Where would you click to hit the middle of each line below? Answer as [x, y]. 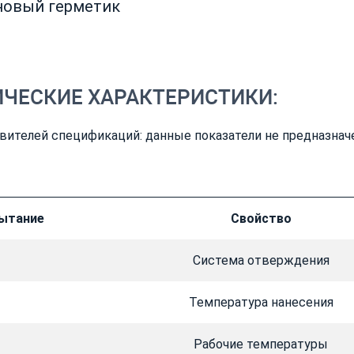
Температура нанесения [261, 303]
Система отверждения [261, 261]
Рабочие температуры [261, 345]
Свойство [261, 219]
